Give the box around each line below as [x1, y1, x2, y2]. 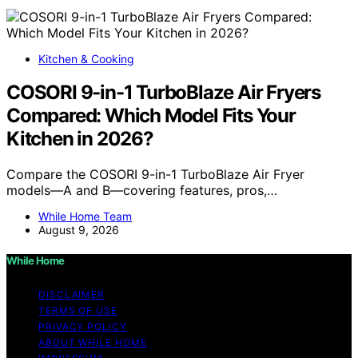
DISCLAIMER [38, 288, 105, 300]
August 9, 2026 [38, 223, 119, 237]
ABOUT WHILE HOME [38, 336, 147, 348]
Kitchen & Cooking [38, 51, 134, 66]
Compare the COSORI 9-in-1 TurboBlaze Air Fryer [6, 166, 304, 183]
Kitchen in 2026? [6, 127, 153, 151]
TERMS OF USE [38, 304, 117, 316]
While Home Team [38, 209, 132, 224]
